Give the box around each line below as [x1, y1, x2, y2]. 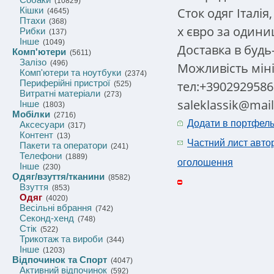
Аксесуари [20, 119, 64, 130]
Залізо [20, 57, 46, 67]
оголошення [177, 157, 233, 168]
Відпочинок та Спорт [12, 254, 107, 265]
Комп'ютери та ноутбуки [20, 67, 121, 78]
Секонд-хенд [20, 213, 74, 223]
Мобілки [12, 109, 50, 119]
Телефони [20, 150, 62, 161]
